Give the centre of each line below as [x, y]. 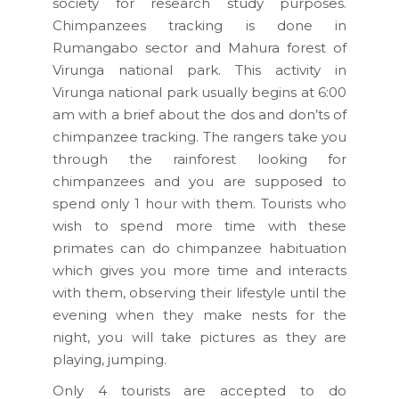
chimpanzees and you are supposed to [199, 181]
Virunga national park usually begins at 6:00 [199, 92]
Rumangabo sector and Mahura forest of [199, 47]
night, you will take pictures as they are [199, 337]
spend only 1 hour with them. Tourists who [199, 203]
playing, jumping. [110, 359]
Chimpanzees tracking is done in [199, 25]
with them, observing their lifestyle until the [199, 292]
